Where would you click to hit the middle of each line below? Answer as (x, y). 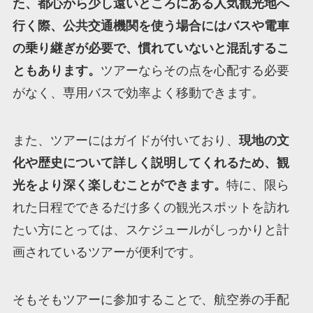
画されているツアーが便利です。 (107, 253)
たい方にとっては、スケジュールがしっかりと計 (151, 230)
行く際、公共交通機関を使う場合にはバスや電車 (151, 26)
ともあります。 (56, 71)
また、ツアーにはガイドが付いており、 (125, 141)
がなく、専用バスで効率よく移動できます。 (138, 93)
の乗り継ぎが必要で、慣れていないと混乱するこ (151, 49)
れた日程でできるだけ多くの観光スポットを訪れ (151, 208)
